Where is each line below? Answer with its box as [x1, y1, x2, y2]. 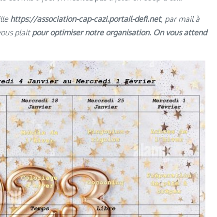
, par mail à [161, 14, 200, 24]
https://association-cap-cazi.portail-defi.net [10, 14, 161, 24]
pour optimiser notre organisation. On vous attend [32, 28, 207, 37]
